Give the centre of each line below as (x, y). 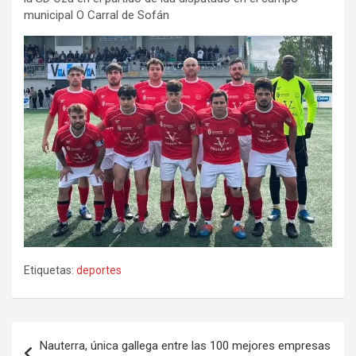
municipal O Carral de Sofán (97, 15)
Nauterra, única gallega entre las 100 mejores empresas (185, 346)
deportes (99, 271)
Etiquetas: (49, 271)
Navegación (64, 334)
